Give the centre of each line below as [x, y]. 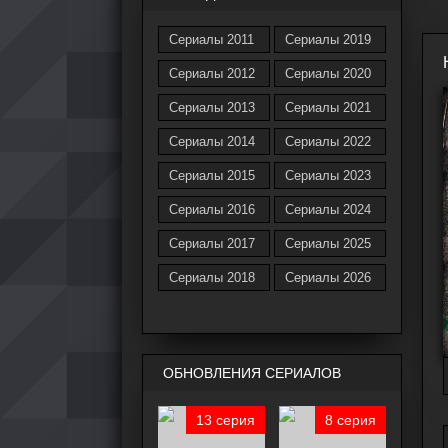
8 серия [350, 420]
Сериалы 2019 [328, 39]
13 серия [226, 420]
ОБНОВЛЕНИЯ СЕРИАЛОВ [252, 373]
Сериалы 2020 [328, 73]
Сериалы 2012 [212, 73]
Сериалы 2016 [212, 209]
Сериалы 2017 [212, 243]
